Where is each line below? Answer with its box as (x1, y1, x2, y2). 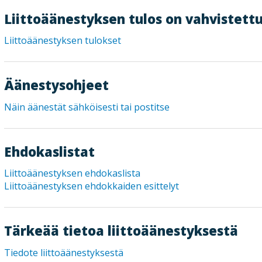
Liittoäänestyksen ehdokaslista (4, 167, 141, 180)
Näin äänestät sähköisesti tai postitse (4, 100, 170, 113)
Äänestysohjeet (4, 76, 109, 94)
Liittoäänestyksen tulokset (4, 34, 122, 47)
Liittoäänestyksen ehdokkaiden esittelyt (4, 180, 180, 193)
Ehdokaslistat (4, 142, 95, 160)
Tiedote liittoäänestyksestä (4, 246, 124, 259)
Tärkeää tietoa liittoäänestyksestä (4, 222, 239, 240)
